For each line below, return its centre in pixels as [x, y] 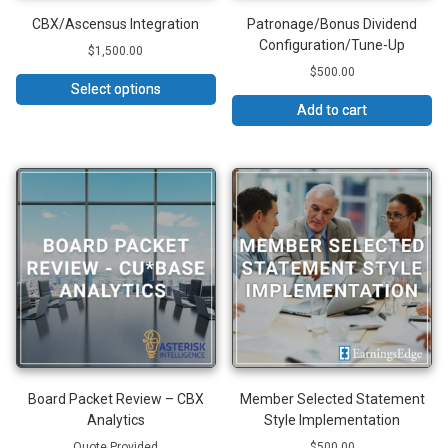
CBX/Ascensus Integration [116, 23]
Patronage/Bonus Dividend [332, 23]
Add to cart [332, 109]
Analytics [115, 419]
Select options [115, 88]
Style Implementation [332, 419]
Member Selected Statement [332, 398]
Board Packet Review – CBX [115, 398]
